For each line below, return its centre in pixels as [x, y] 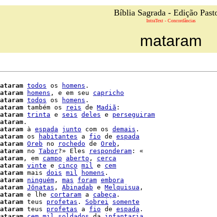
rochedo [72, 144]
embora [112, 180]
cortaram [66, 194]
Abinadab [77, 187]
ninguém [41, 180]
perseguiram [134, 115]
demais [124, 129]
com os [97, 129]
